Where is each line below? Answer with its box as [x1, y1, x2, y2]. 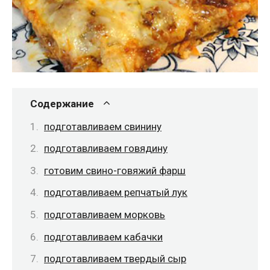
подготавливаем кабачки [44, 230, 163, 243]
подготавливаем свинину [44, 120, 162, 133]
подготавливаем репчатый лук [44, 186, 187, 199]
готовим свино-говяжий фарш [44, 164, 186, 177]
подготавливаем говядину [44, 142, 168, 155]
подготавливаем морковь [44, 209, 165, 221]
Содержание [30, 97, 94, 110]
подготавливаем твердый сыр [44, 253, 186, 265]
